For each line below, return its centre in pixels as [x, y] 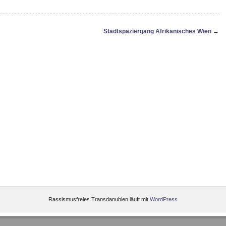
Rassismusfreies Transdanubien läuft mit [99, 199]
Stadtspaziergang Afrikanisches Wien [157, 31]
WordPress [164, 199]
